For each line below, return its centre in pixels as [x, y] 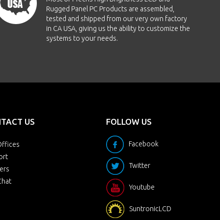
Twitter [140, 165]
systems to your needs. [82, 38]
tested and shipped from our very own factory [117, 19]
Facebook [144, 144]
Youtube [142, 187]
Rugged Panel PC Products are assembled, [110, 9]
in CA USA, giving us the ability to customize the [118, 28]
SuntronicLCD [150, 209]
